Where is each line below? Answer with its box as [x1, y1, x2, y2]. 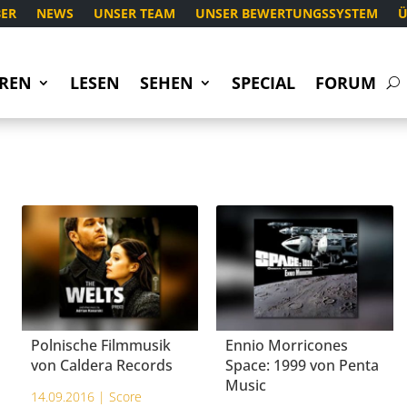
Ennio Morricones [225, 335, 349, 356]
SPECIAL [231, 72, 295, 94]
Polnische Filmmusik [30, 335, 171, 356]
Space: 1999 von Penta [225, 355, 380, 376]
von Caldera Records [30, 355, 173, 376]
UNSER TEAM [94, 5, 175, 22]
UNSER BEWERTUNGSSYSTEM [195, 5, 378, 22]
